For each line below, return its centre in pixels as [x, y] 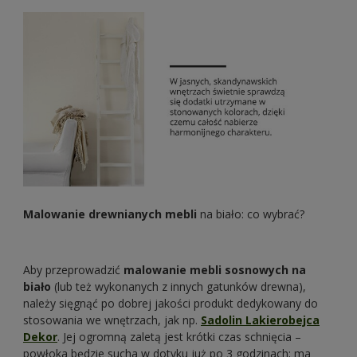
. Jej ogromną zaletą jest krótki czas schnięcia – [179, 337]
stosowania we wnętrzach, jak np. [112, 320]
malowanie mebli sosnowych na [215, 270]
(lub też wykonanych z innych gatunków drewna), [178, 287]
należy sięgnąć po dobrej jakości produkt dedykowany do [171, 304]
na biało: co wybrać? [251, 214]
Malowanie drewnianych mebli [110, 214]
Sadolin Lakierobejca [260, 320]
